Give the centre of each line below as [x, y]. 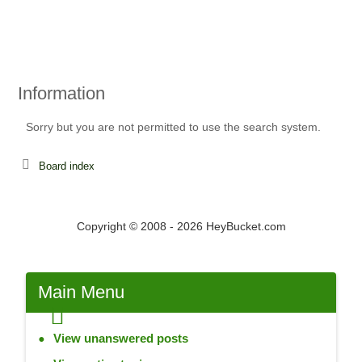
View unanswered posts [120, 338]
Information [61, 93]
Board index [66, 166]
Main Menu [81, 292]
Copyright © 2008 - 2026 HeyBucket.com [181, 226]
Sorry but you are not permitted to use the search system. [173, 127]
